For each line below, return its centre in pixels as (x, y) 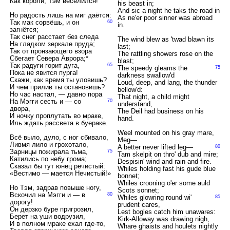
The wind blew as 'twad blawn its (166, 39)
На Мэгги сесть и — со (45, 101)
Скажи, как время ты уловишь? (58, 80)
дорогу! (21, 202)
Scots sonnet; (138, 190)
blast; (126, 61)
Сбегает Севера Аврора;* (49, 58)
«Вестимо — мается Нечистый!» (60, 173)
